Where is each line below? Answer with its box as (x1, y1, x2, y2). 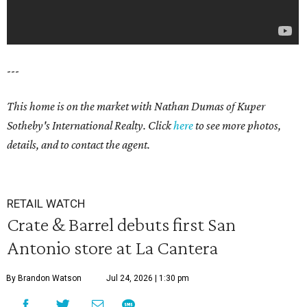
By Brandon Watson (6, 273, 82, 284)
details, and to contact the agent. (7, 138, 150, 152)
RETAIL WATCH (7, 197, 85, 211)
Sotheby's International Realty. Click (7, 119, 173, 133)
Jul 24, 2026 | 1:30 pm (106, 273, 189, 284)
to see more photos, (193, 119, 281, 133)
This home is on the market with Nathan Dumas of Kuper (7, 99, 265, 114)
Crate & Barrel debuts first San (7, 213, 236, 236)
